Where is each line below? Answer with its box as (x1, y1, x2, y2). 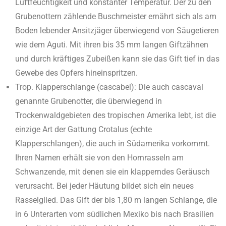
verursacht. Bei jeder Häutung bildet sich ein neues (15, 181, 194, 191)
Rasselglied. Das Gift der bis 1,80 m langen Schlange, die (15, 195, 217, 205)
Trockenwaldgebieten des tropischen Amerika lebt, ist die (15, 110, 216, 120)
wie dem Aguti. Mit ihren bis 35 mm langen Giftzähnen (15, 39, 208, 49)
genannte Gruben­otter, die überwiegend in (15, 96, 162, 106)
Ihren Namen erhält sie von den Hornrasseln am (15, 152, 184, 162)
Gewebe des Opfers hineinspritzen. (15, 68, 138, 78)
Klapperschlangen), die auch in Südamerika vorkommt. (15, 138, 210, 148)
